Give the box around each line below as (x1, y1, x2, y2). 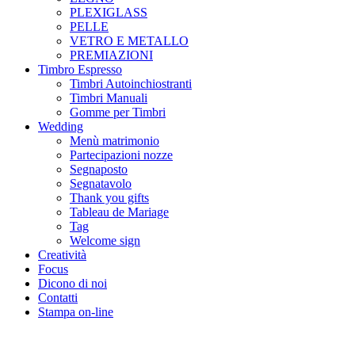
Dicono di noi (38, 276, 107, 290)
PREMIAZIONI (70, 48, 153, 62)
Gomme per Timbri (70, 105, 166, 119)
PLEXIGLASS (70, 5, 147, 19)
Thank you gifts (70, 190, 149, 204)
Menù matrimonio (70, 133, 159, 147)
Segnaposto (70, 162, 128, 176)
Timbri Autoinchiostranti (70, 76, 192, 90)
